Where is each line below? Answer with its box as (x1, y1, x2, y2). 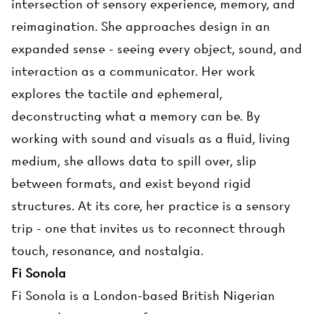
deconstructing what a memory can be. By (11, 109, 260, 124)
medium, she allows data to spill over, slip (11, 153, 257, 169)
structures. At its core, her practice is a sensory (11, 198, 290, 214)
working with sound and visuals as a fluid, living (11, 131, 290, 146)
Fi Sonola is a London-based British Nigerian (11, 288, 275, 303)
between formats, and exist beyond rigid (11, 176, 251, 191)
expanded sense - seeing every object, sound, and (11, 41, 302, 57)
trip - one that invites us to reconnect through (11, 221, 285, 236)
